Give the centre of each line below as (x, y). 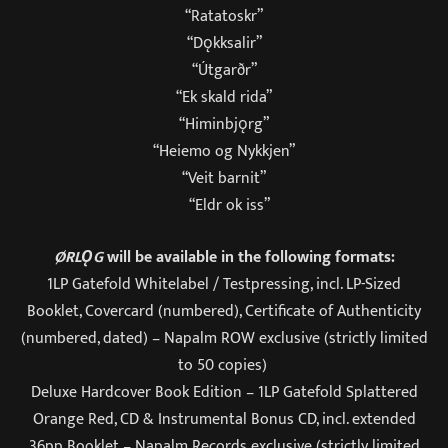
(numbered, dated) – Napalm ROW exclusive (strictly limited (224, 337)
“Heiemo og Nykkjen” (224, 151)
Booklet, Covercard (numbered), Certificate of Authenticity (224, 310)
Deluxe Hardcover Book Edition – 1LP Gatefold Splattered (224, 391)
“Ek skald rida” (224, 97)
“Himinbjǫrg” (224, 124)
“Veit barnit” (224, 178)
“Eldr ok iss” (224, 205)
